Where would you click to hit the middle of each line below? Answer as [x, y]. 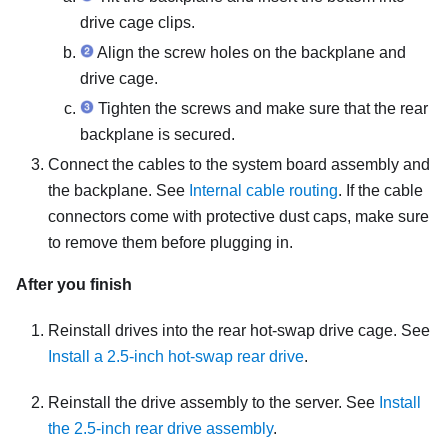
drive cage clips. [137, 22]
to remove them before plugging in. [170, 242]
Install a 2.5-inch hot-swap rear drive [176, 356]
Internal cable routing [263, 190]
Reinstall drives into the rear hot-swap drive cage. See [239, 330]
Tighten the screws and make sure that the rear [261, 108]
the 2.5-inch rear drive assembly [160, 428]
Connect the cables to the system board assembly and [239, 164]
